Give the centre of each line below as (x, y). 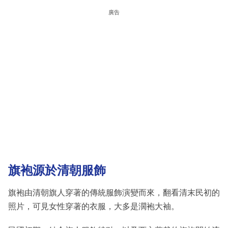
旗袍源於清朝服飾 (57, 170)
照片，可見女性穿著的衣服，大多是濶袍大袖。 (94, 207)
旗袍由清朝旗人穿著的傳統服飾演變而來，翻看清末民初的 (114, 193)
